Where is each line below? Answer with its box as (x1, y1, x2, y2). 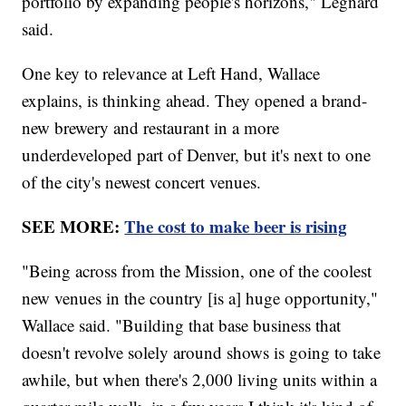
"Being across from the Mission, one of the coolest (22, 258, 372, 282)
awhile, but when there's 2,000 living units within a (22, 367, 378, 391)
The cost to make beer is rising (124, 213, 348, 238)
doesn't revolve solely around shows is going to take (22, 340, 382, 363)
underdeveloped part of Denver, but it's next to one (22, 142, 372, 166)
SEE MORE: (22, 213, 125, 238)
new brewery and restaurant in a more (22, 115, 280, 139)
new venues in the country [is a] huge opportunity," (22, 285, 379, 309)
